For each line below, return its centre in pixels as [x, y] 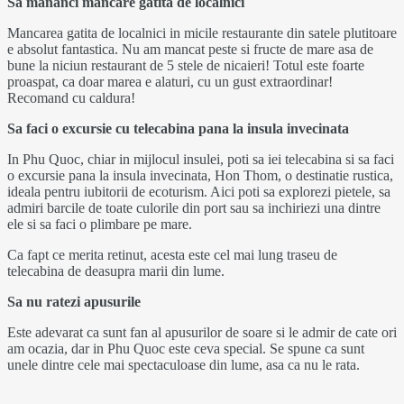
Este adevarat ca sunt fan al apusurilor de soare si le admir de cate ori [202, 332]
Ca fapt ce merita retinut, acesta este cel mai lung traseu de [172, 254]
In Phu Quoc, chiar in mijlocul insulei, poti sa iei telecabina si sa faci [201, 159]
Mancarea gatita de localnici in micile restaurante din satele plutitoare [202, 32]
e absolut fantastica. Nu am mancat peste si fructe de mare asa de [190, 49]
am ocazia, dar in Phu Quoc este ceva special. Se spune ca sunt [186, 348]
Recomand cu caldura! [71, 97]
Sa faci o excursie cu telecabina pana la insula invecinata [178, 128]
